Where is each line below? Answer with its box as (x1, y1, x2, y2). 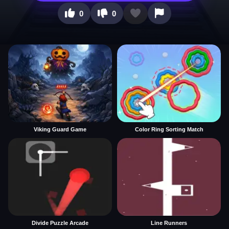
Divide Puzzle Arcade (32, 220, 88, 226)
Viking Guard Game (34, 126, 86, 133)
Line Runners (151, 220, 187, 226)
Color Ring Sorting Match (134, 126, 203, 133)
